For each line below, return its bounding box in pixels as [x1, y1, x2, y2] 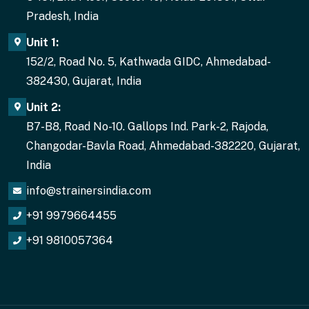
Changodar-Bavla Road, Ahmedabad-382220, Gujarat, [26, 139, 300, 153]
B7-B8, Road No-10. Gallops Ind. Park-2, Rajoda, [26, 120, 268, 134]
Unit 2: [26, 101, 61, 114]
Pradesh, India [26, 10, 99, 23]
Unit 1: [26, 36, 59, 50]
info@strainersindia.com [26, 184, 151, 198]
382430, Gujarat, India [26, 74, 141, 88]
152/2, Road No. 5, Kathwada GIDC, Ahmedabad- [26, 55, 271, 69]
